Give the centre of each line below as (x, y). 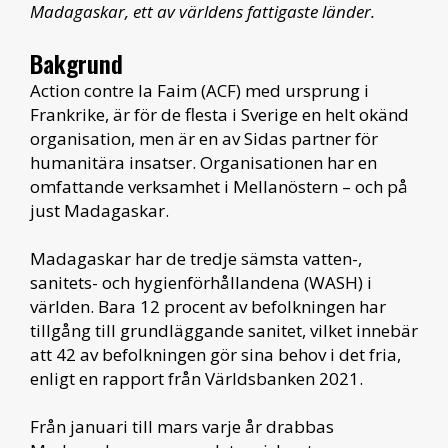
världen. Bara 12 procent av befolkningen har (208, 306)
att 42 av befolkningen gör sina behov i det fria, (215, 354)
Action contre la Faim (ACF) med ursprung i (199, 90)
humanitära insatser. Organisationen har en (203, 162)
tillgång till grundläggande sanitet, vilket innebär (224, 330)
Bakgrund (76, 63)
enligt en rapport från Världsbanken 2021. (196, 378)
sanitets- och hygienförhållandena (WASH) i (201, 282)
